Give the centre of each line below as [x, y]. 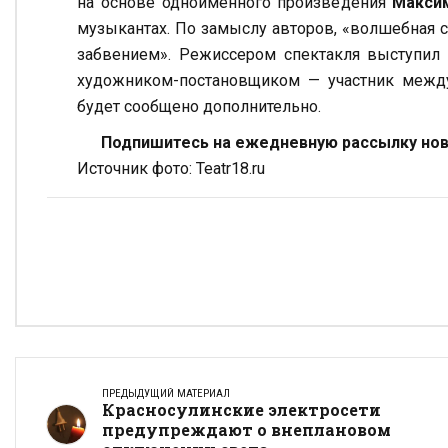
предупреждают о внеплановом [246, 430]
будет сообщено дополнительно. [199, 107]
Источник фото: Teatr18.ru [171, 169]
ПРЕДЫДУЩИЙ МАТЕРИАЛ [166, 394]
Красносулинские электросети [241, 410]
